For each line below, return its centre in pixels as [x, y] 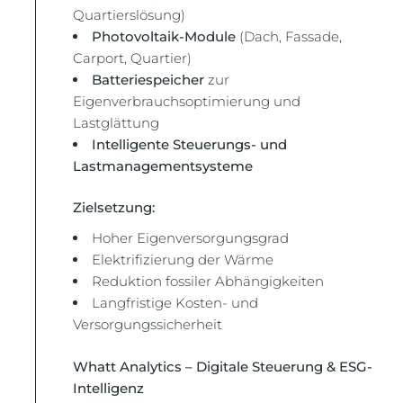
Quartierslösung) [130, 14]
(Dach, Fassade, [289, 36]
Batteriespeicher [148, 79]
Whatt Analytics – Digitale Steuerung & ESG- [223, 366]
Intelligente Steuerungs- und [190, 144]
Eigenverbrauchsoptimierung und [187, 101]
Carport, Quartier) [133, 58]
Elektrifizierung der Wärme [183, 260]
